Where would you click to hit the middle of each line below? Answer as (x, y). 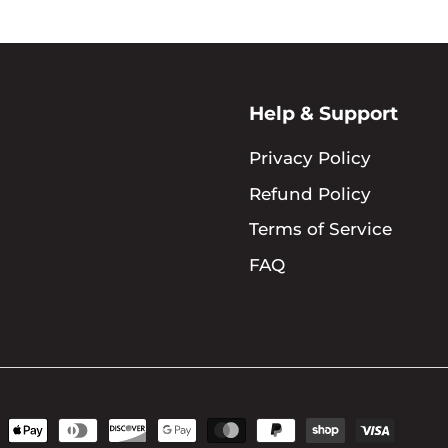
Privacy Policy (310, 158)
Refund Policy (310, 193)
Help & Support (323, 113)
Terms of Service (320, 229)
